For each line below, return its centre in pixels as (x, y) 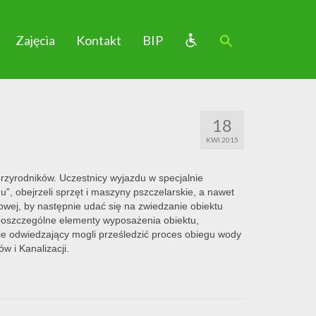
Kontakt (98, 40)
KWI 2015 (222, 140)
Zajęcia (35, 40)
